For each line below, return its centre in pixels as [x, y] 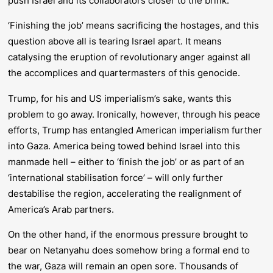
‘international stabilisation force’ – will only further [116, 177]
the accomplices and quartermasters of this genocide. [124, 73]
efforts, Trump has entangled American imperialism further [135, 130]
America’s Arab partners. [61, 209]
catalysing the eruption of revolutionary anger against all [129, 57]
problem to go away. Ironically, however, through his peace [134, 114]
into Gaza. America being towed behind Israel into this [124, 146]
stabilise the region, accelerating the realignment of [130, 193]
